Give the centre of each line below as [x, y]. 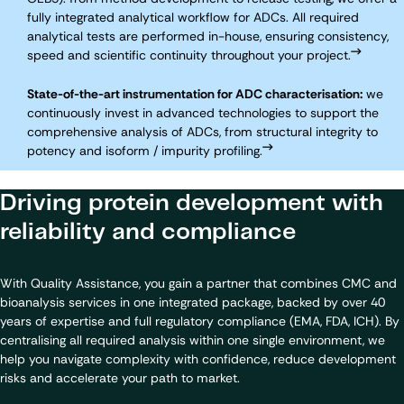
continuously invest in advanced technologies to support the [203, 112]
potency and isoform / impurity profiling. [145, 150]
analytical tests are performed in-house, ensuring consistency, [208, 36]
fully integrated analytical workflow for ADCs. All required [193, 17]
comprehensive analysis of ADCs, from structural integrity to [202, 131]
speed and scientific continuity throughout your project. [189, 55]
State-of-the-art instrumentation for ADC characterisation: [195, 93]
